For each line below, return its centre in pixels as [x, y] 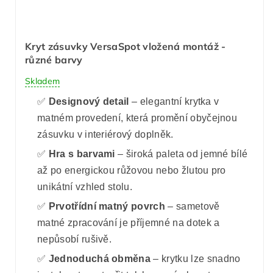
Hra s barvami [82, 154]
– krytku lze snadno [196, 258]
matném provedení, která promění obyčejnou [137, 118]
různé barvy [54, 60]
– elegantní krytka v [174, 101]
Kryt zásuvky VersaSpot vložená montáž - [126, 47]
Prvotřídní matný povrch [107, 206]
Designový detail [89, 101]
